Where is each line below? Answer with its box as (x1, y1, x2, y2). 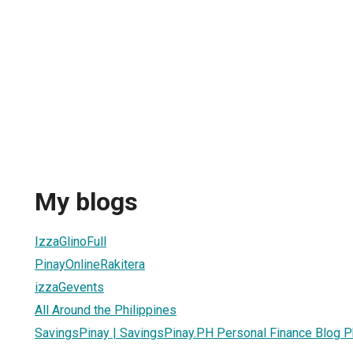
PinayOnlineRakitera (35, 256, 145, 272)
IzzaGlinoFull (35, 233, 106, 249)
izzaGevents (35, 279, 104, 295)
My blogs (35, 187, 138, 217)
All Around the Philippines (35, 302, 176, 318)
